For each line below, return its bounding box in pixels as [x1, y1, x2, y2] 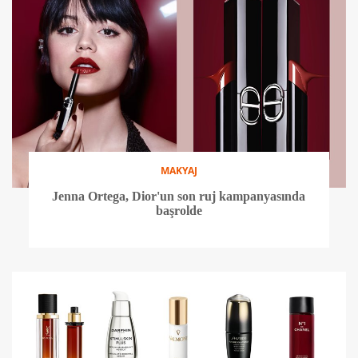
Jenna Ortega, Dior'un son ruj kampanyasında [52, 189, 306, 204]
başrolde [155, 204, 202, 218]
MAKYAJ [160, 164, 197, 178]
